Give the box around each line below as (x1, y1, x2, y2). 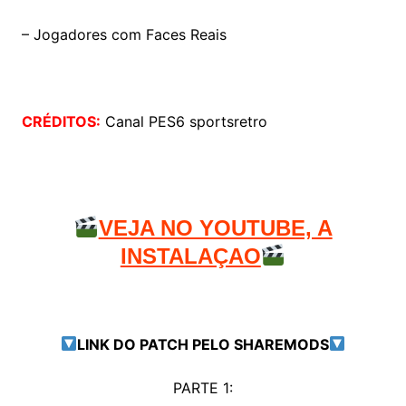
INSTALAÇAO (120, 243, 261, 268)
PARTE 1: (172, 378, 233, 397)
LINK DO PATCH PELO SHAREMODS (76, 334, 329, 353)
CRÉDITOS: (21, 111, 101, 130)
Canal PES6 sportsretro (100, 111, 267, 130)
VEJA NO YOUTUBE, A (98, 215, 333, 240)
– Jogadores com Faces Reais (21, 24, 227, 43)
